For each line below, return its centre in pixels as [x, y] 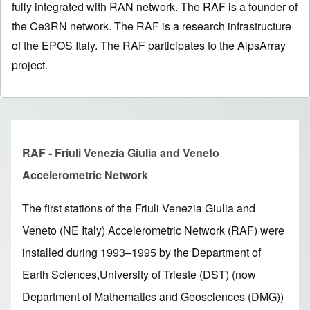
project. [30, 64]
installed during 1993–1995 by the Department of [142, 252]
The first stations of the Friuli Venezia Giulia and [139, 208]
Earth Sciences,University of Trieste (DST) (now [139, 274]
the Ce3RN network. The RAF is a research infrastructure [152, 26]
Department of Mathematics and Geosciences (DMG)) [153, 296]
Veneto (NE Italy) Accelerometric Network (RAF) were [153, 230]
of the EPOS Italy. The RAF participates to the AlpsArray [149, 45]
